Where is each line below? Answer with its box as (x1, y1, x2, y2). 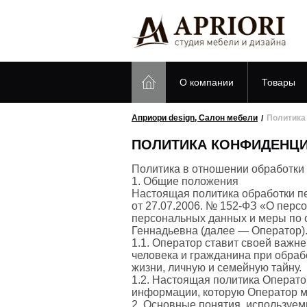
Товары (262, 77, 295, 88)
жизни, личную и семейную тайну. (132, 261, 302, 273)
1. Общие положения (132, 175, 238, 187)
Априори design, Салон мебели (132, 113, 258, 123)
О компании (180, 77, 234, 88)
